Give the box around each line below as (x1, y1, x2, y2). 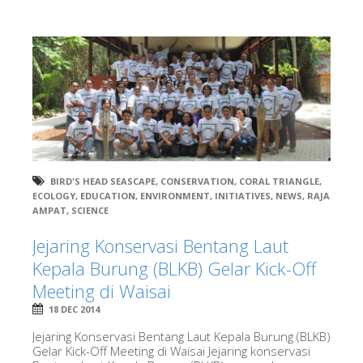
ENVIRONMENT (140, 189, 210, 202)
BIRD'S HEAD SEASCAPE (50, 174, 156, 187)
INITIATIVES (215, 189, 271, 202)
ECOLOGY (32, 189, 75, 202)
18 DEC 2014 (49, 302, 100, 315)
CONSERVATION (160, 174, 234, 187)
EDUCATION (80, 189, 135, 202)
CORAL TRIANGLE (239, 174, 319, 187)
